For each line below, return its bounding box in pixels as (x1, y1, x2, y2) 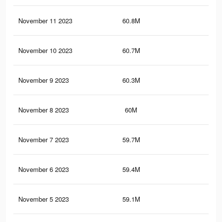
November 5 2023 (18, 194, 69, 204)
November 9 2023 (18, 75, 69, 85)
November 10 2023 (18, 46, 72, 55)
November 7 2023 (18, 135, 69, 145)
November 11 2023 (18, 16, 72, 26)
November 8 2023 (18, 105, 69, 115)
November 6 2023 (18, 165, 69, 174)
